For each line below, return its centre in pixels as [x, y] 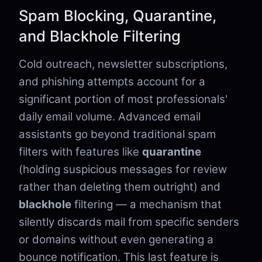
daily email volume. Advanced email [110, 117]
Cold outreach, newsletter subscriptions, [123, 64]
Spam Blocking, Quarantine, [118, 15]
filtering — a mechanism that [146, 204]
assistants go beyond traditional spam [117, 134]
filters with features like [80, 152]
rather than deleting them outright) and [120, 187]
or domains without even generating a [116, 239]
